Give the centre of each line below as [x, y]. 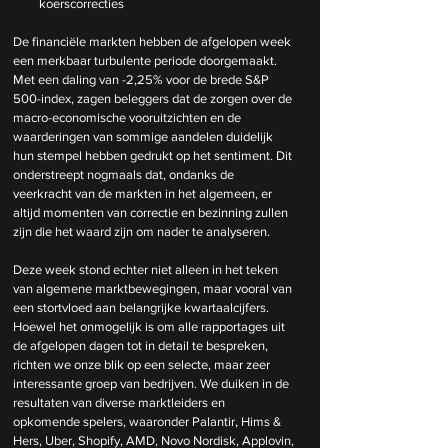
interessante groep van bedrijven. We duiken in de [152, 383]
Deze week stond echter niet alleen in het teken [147, 269]
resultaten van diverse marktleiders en [120, 402]
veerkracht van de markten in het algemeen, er [144, 193]
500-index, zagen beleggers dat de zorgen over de [154, 98]
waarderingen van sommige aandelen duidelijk [144, 136]
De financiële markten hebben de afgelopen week [153, 41]
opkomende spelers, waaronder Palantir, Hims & [148, 421]
